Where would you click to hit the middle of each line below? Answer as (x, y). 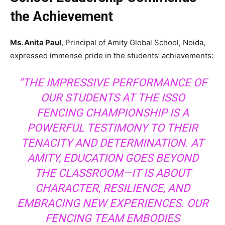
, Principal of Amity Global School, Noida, (133, 42)
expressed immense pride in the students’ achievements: (112, 55)
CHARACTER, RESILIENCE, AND (113, 188)
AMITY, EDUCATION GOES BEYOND (113, 158)
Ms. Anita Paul (36, 42)
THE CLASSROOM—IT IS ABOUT (113, 173)
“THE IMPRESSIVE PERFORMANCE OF (113, 82)
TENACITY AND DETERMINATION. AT (113, 143)
